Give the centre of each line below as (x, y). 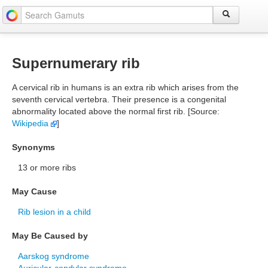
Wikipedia (31, 123)
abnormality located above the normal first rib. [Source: (116, 111)
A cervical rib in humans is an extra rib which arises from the (125, 87)
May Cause (34, 191)
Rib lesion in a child (54, 212)
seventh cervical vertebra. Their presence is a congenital (119, 99)
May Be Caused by (50, 236)
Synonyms (33, 147)
